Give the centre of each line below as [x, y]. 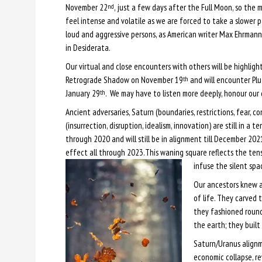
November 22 [86, 7]
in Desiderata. [88, 47]
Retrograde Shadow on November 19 [124, 80]
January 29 [82, 93]
